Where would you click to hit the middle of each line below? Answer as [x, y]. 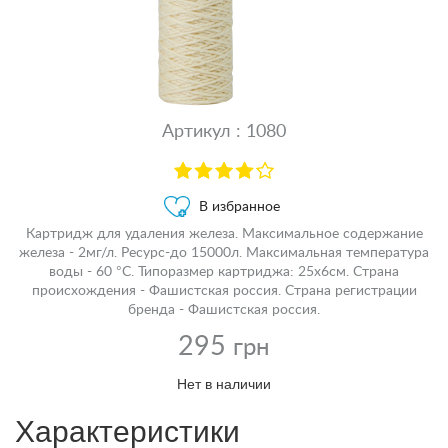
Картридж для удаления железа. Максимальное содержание [224, 233]
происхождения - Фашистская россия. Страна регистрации [224, 290]
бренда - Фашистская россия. [224, 309]
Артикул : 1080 [224, 132]
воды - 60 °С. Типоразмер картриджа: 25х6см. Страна [224, 271]
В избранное [239, 206]
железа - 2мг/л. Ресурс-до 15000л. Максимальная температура [224, 252]
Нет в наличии [224, 382]
